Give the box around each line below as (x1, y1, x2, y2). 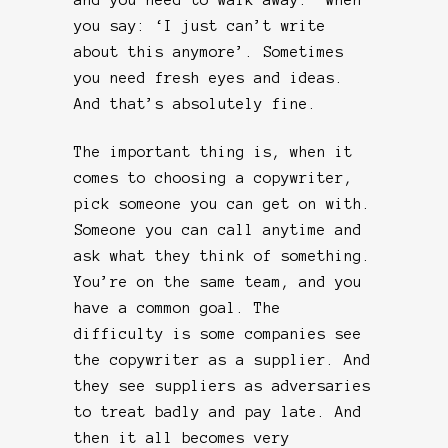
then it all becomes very (74, 429, 290, 446)
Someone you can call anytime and (74, 221, 362, 238)
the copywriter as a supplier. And (74, 351, 371, 368)
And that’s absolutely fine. (74, 95, 317, 112)
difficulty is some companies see (74, 325, 362, 342)
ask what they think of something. (74, 247, 371, 264)
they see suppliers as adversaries (74, 377, 371, 394)
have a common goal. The (74, 299, 281, 316)
